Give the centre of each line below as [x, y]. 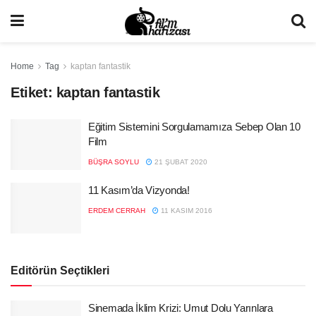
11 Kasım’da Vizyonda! [139, 190]
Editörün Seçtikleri [60, 270]
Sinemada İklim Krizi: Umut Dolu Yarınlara [181, 308]
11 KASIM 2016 [186, 211]
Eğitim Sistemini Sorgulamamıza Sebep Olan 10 [194, 127]
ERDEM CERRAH [117, 211]
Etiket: [34, 92]
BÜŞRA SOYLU [114, 162]
